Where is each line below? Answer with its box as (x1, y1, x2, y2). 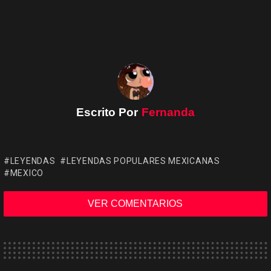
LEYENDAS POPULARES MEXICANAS (67, 156, 220, 166)
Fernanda (141, 106, 195, 119)
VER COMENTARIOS (88, 198, 183, 209)
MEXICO (10, 168, 44, 178)
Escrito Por (76, 106, 142, 119)
